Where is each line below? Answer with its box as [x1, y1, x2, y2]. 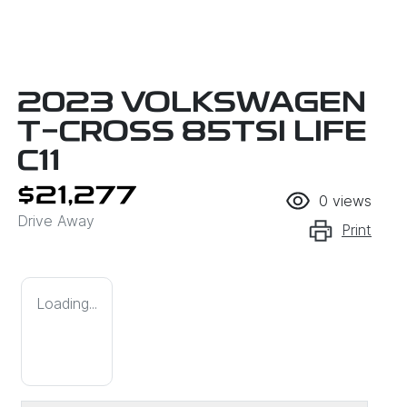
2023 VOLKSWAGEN [17, 90, 366, 120]
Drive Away [17, 212, 94, 231]
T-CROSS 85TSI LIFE [17, 119, 367, 149]
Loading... [36, 294, 97, 313]
